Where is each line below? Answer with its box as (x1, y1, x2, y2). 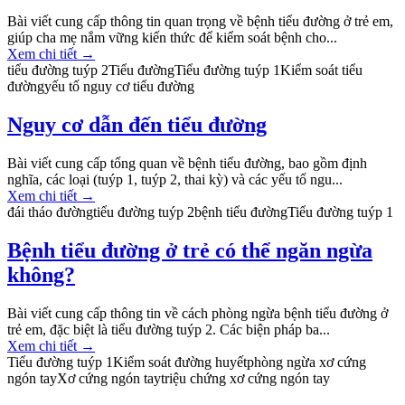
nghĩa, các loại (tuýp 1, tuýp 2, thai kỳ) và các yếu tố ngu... (7, 171, 343, 187)
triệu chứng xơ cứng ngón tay (161, 370, 330, 386)
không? (7, 262, 75, 287)
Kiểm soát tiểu (280, 61, 363, 78)
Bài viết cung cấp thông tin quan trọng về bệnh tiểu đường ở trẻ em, (7, 13, 393, 29)
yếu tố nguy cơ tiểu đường (44, 78, 194, 94)
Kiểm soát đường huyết (113, 353, 247, 370)
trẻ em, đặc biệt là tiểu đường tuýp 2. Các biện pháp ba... (7, 321, 330, 337)
